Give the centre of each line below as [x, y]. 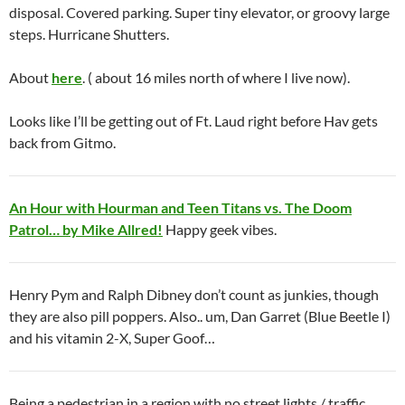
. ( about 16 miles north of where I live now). [216, 78]
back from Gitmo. [62, 143]
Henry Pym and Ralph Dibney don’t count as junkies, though [194, 295]
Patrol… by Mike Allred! [86, 230]
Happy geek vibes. [220, 230]
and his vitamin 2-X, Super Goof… [112, 338]
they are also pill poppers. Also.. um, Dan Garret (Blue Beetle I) [200, 316]
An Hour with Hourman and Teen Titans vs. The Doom [180, 208]
